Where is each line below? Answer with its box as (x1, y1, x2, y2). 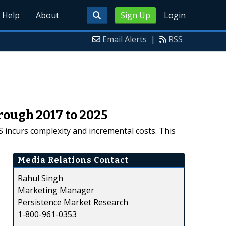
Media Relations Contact (18, 155, 129, 165)
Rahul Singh (18, 172, 63, 184)
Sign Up (120, 10, 150, 21)
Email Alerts (102, 34, 147, 45)
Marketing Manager (18, 184, 94, 196)
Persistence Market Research (18, 196, 128, 208)
